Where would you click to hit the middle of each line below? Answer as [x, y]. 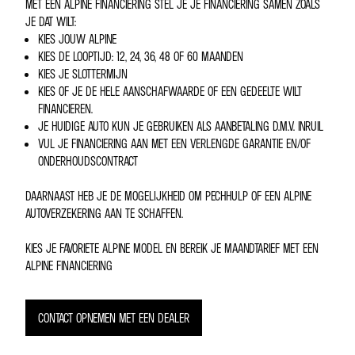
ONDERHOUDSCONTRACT [88, 161]
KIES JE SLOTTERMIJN [83, 74]
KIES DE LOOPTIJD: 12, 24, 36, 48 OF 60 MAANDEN [141, 57]
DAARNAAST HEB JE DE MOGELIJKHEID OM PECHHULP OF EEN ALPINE [168, 196]
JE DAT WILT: [51, 22]
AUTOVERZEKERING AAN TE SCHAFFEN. [106, 214]
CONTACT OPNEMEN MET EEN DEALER [114, 318]
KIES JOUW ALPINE [77, 39]
